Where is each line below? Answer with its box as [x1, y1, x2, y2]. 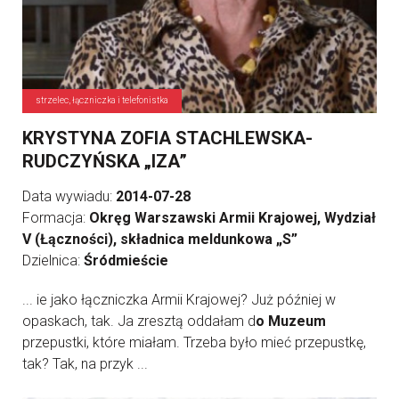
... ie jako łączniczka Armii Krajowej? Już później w [22, 291, 336, 308]
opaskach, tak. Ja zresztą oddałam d [22, 313, 256, 330]
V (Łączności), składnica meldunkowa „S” [22, 231, 297, 248]
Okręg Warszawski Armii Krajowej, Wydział [89, 209, 376, 226]
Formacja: [22, 209, 89, 226]
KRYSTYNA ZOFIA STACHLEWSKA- [22, 127, 313, 149]
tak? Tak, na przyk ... [22, 355, 148, 372]
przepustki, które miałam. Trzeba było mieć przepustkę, [22, 334, 366, 351]
